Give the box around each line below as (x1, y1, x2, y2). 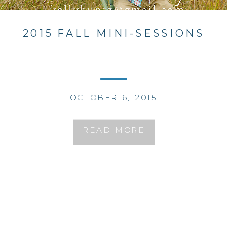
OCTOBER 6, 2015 (69, 92, 158, 102)
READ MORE (82, 125, 145, 135)
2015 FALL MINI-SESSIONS (22, 27, 205, 40)
